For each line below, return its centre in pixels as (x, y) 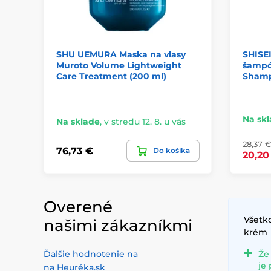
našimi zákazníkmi (118, 226)
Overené (78, 207)
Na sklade (78, 122)
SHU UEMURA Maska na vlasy (121, 55)
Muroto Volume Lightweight (119, 66)
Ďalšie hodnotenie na (91, 254)
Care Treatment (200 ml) (111, 77)
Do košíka (171, 151)
